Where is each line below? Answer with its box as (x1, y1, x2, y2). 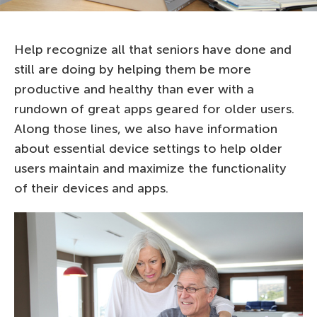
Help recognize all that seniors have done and (14, 42, 292, 57)
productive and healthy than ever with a (14, 81, 254, 97)
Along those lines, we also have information (14, 121, 277, 137)
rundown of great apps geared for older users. (14, 101, 294, 117)
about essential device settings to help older (14, 141, 282, 156)
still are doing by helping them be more (14, 62, 251, 77)
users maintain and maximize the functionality (14, 161, 287, 176)
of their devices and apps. (14, 180, 168, 196)
